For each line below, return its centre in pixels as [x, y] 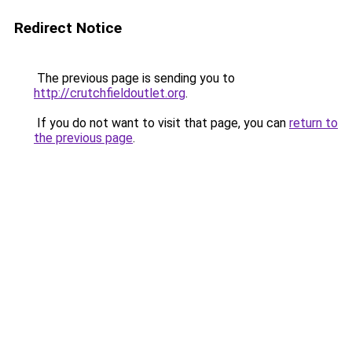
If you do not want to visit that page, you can [161, 123]
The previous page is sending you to [134, 78]
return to [313, 123]
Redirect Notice [68, 28]
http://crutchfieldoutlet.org [110, 93]
